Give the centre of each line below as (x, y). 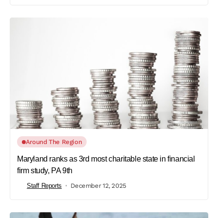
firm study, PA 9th (45, 171)
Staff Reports (44, 185)
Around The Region (54, 142)
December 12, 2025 (99, 185)
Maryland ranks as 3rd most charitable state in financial (106, 159)
